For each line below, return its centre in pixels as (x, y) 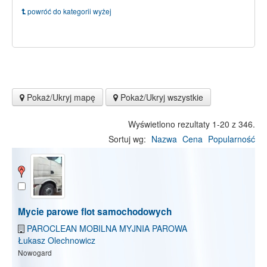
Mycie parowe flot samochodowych (95, 211)
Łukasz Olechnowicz (57, 240)
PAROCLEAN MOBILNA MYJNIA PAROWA (107, 228)
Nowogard (35, 252)
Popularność (232, 139)
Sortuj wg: (127, 139)
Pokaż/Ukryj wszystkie (161, 97)
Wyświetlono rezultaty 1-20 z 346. (192, 124)
